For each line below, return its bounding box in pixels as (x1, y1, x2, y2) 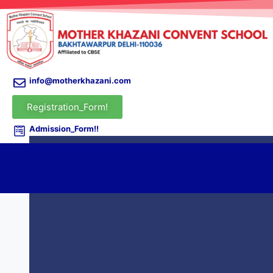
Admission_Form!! (29, 124, 99, 134)
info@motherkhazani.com (29, 76, 131, 86)
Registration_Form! (27, 101, 108, 113)
